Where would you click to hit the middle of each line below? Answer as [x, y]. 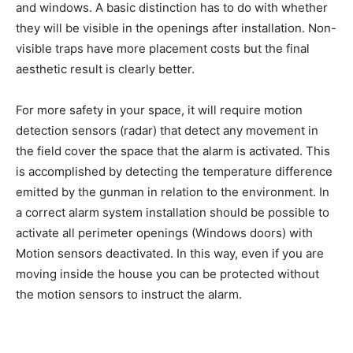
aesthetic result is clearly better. [105, 69]
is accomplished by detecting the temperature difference [174, 172]
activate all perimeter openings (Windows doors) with [164, 233]
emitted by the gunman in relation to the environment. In [173, 192]
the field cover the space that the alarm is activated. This [173, 151]
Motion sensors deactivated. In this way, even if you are [170, 254]
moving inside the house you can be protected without [167, 274]
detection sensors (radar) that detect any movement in [167, 131]
